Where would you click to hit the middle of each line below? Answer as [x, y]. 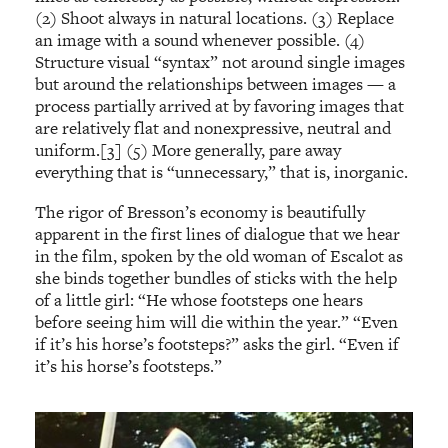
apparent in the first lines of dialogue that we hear [218, 233]
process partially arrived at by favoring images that [220, 105]
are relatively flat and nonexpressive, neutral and [213, 127]
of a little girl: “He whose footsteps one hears [199, 299]
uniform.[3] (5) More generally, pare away [188, 149]
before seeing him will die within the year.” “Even [217, 321]
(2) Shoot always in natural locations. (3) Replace [215, 17]
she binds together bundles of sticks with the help [216, 277]
